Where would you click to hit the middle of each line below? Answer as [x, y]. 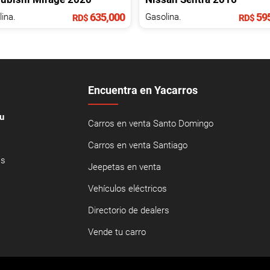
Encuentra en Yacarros [143, 90]
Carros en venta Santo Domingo [150, 123]
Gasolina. [163, 17]
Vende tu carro [117, 232]
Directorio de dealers [128, 210]
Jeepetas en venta [124, 167]
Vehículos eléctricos [127, 188]
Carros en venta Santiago [137, 145]
